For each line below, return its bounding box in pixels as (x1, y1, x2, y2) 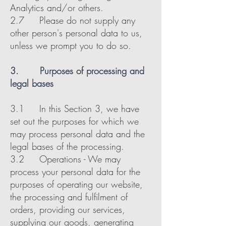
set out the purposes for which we (10, 115, 139, 127)
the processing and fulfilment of (10, 191, 128, 203)
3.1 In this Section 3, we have (10, 102, 139, 115)
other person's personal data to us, (10, 27, 142, 39)
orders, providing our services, (10, 203, 125, 215)
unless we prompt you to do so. (10, 39, 131, 51)
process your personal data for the (10, 165, 140, 178)
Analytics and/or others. (10, 2, 103, 14)
